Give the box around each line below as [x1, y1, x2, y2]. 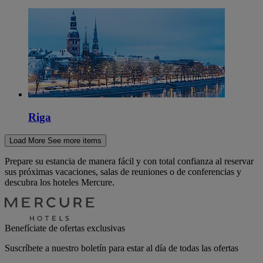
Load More [9, 136, 45, 146]
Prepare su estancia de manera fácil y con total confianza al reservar [5, 156, 254, 167]
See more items [48, 136, 102, 146]
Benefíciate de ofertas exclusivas [5, 223, 125, 234]
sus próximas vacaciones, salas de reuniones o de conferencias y [5, 167, 241, 177]
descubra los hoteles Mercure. [5, 177, 114, 188]
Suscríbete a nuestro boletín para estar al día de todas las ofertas [5, 243, 238, 254]
